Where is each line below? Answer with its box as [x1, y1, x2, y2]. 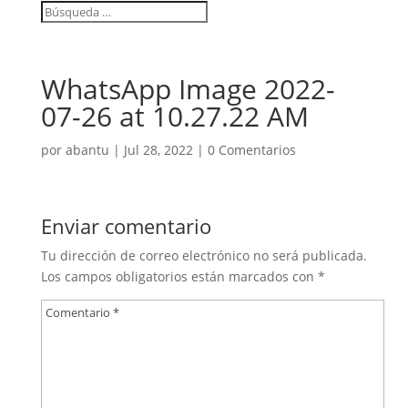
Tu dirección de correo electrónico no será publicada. [40, 247, 367, 264]
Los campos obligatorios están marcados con [40, 268, 318, 285]
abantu [65, 141, 109, 158]
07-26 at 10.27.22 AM [40, 97, 309, 135]
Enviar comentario [40, 212, 211, 240]
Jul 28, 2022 [123, 141, 193, 158]
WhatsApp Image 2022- [40, 70, 335, 107]
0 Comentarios [207, 141, 296, 158]
